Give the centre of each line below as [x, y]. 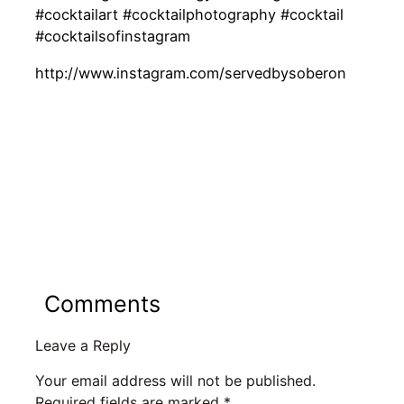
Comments [103, 303]
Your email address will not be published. [175, 380]
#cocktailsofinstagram [112, 37]
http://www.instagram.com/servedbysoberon [190, 73]
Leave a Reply [83, 345]
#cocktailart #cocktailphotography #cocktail [189, 15]
